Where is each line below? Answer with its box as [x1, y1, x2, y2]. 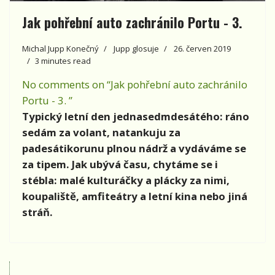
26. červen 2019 [174, 43, 231, 55]
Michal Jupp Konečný [22, 43, 99, 55]
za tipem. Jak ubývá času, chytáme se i [22, 157, 218, 172]
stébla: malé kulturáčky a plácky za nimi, [22, 173, 230, 188]
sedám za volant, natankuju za [22, 125, 180, 140]
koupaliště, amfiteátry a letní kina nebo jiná [22, 189, 247, 204]
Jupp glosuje [114, 43, 159, 55]
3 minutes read [35, 55, 91, 67]
